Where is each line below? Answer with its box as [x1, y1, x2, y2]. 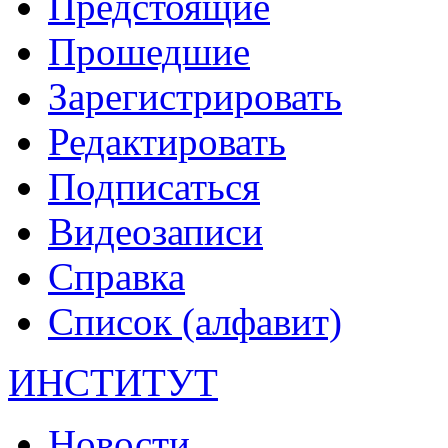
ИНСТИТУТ [8, 360, 218, 404]
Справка [48, 254, 185, 298]
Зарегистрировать [48, 74, 342, 118]
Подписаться [48, 164, 260, 208]
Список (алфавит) [48, 299, 342, 343]
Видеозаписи [48, 209, 263, 253]
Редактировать [48, 119, 286, 163]
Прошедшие [48, 29, 250, 73]
